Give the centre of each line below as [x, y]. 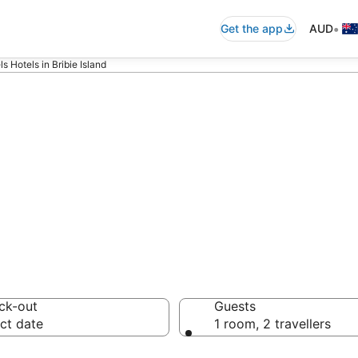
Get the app [252, 28]
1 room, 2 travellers [272, 324]
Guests [235, 306]
